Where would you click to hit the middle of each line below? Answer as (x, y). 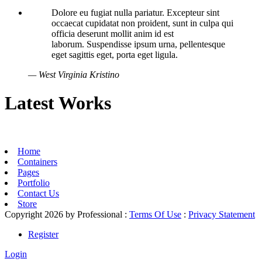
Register (43, 235)
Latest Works (58, 103)
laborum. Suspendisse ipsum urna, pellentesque (138, 44)
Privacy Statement (222, 215)
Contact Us (38, 194)
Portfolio (34, 183)
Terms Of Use (155, 215)
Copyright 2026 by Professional (63, 215)
